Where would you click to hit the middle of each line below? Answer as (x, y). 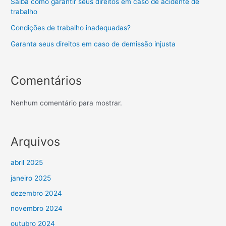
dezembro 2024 (37, 193)
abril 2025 (27, 163)
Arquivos (36, 142)
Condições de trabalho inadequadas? (71, 27)
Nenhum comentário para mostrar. (67, 103)
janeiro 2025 (31, 178)
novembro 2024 (37, 209)
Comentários (46, 80)
